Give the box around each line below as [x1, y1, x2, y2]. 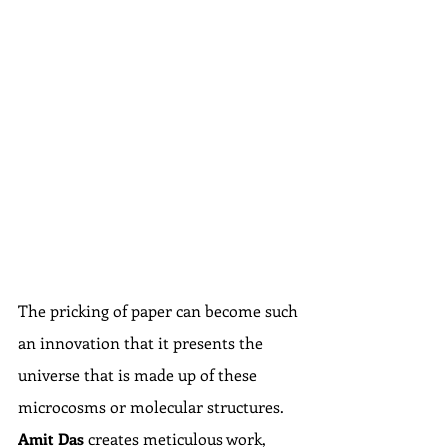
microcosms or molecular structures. [18, 396, 288, 418]
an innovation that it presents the [18, 332, 267, 354]
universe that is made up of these [18, 364, 261, 386]
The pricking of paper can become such [18, 300, 302, 322]
